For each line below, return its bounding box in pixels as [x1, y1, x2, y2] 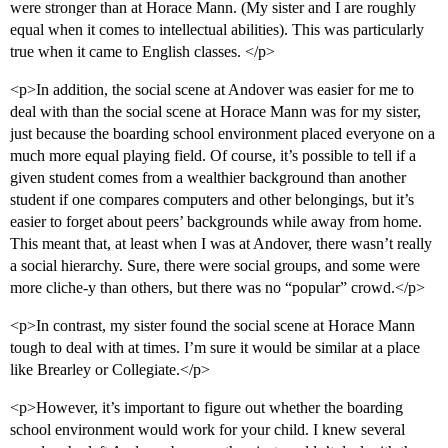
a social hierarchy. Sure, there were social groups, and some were [10, 257, 420, 275]
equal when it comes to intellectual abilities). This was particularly [10, 21, 424, 39]
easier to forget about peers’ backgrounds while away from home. [10, 213, 422, 231]
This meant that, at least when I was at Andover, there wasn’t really [10, 235, 432, 253]
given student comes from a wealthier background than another [10, 169, 406, 187]
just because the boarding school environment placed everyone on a [10, 125, 435, 143]
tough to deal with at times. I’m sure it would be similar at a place [10, 339, 420, 357]
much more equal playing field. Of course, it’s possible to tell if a [10, 147, 416, 165]
